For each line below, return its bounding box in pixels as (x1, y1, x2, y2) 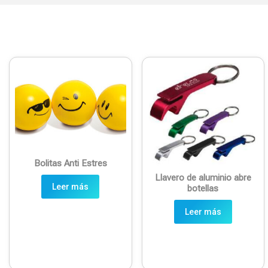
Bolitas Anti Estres (33, 157, 107, 169)
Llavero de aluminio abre (154, 172, 251, 183)
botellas (187, 182, 219, 194)
